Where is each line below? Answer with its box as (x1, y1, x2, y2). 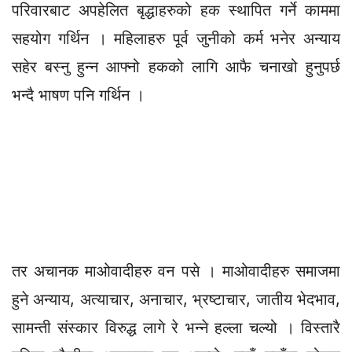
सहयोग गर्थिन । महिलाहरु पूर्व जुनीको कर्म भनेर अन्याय (12, 28, 340, 48)
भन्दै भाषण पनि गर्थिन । (12, 85, 145, 104)
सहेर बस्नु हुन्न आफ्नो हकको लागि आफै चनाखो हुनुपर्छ (12, 57, 340, 76)
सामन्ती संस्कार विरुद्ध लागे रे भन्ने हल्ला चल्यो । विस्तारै (12, 317, 340, 337)
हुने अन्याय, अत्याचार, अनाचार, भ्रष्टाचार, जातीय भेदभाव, (12, 289, 340, 309)
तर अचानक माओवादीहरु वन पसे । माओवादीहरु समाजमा (12, 261, 340, 280)
